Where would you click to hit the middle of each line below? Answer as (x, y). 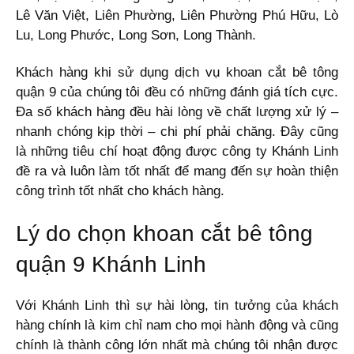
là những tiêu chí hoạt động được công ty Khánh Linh (177, 151)
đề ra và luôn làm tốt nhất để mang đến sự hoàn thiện (177, 171)
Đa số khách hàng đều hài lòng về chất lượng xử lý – (177, 111)
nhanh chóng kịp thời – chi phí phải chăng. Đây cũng (177, 131)
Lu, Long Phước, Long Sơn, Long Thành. (136, 35)
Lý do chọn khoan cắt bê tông (164, 233)
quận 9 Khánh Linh (111, 264)
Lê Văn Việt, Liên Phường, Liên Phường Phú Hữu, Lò (177, 15)
